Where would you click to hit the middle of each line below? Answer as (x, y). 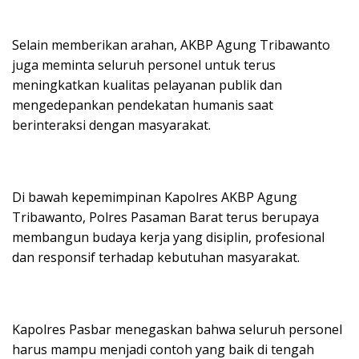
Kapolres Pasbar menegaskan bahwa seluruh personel (177, 330)
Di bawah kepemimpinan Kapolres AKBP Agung (155, 198)
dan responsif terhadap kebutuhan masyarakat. (156, 258)
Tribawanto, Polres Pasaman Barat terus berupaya (165, 218)
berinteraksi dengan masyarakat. (111, 125)
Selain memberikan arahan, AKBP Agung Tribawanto (171, 45)
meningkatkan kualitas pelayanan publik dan (147, 85)
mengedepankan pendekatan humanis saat (143, 105)
